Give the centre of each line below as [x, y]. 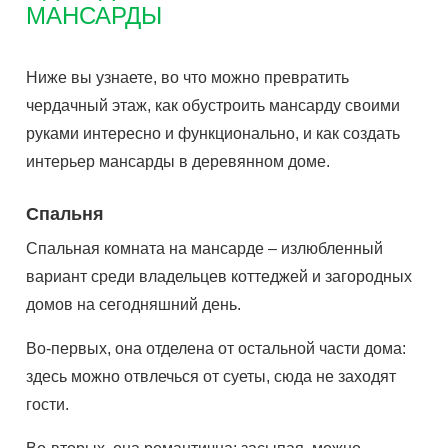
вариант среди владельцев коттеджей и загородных [219, 276]
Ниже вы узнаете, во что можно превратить [188, 77]
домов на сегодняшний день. [134, 304]
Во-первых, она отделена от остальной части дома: [216, 348]
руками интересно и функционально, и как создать [213, 133]
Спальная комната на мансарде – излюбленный [205, 248]
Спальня [65, 214]
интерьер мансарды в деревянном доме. [178, 161]
